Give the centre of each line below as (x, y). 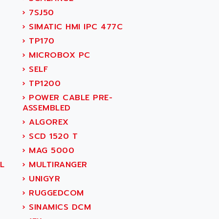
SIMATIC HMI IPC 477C (74, 27)
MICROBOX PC (58, 55)
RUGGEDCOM (55, 193)
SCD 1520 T (52, 136)
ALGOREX (47, 122)
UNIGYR (43, 179)
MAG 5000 (50, 151)
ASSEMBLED (47, 108)
